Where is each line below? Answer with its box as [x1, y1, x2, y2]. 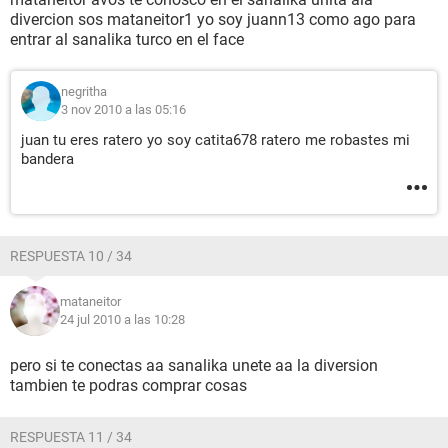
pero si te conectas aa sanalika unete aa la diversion [10, 356, 378, 375]
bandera [21, 150, 74, 168]
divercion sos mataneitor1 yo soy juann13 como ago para [10, 10, 416, 29]
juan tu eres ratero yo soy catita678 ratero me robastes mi [21, 131, 410, 149]
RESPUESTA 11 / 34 [10, 429, 132, 445]
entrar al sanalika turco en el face [10, 30, 244, 49]
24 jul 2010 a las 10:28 [60, 312, 185, 327]
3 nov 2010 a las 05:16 [61, 102, 186, 117]
